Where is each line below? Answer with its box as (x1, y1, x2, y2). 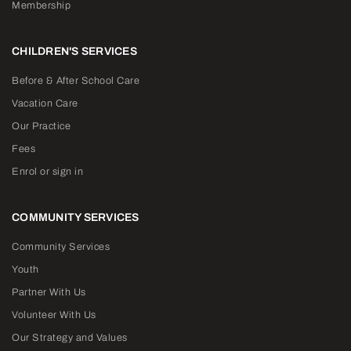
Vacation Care (12, 97, 78, 109)
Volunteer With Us (12, 309, 96, 320)
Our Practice (12, 120, 71, 132)
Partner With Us (12, 286, 86, 298)
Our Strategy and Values (12, 331, 128, 343)
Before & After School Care (12, 74, 139, 86)
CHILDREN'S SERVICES (12, 45, 137, 57)
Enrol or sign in (12, 165, 83, 177)
